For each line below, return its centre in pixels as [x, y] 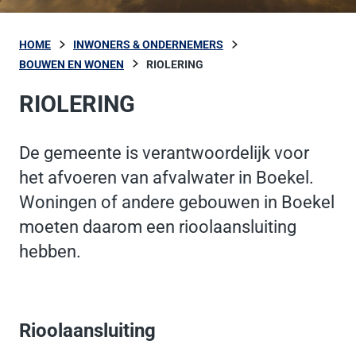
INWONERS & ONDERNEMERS [148, 44]
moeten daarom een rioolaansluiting [158, 227]
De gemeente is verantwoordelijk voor [164, 153]
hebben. [50, 252]
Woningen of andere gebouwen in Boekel [177, 202]
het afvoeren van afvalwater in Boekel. [166, 178]
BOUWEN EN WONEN [72, 64]
